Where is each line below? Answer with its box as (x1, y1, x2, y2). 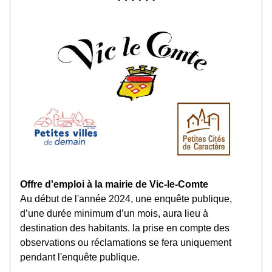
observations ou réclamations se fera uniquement (20, 237, 231, 248)
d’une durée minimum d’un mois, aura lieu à (20, 208, 208, 219)
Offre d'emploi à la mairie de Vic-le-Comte (20, 179, 208, 189)
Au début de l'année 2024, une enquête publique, (20, 194, 232, 204)
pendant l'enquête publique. (20, 252, 140, 262)
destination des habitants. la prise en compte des (20, 223, 229, 233)
